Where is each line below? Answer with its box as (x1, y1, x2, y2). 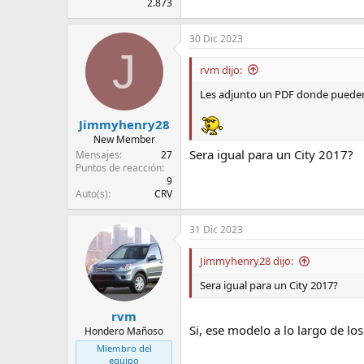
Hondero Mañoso (84, 323, 163, 338)
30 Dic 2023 (189, 31, 243, 45)
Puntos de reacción (76, 161, 162, 175)
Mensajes (76, 148, 119, 162)
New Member (93, 132, 155, 147)
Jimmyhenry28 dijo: (200, 253, 293, 269)
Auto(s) (76, 187, 108, 201)
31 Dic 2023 (189, 223, 243, 237)
